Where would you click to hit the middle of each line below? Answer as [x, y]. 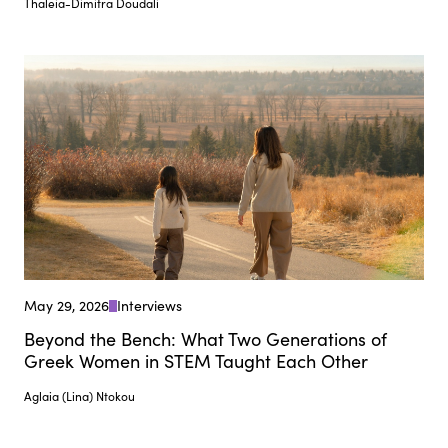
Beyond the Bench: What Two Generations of [205, 338]
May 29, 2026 [66, 305]
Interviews [149, 305]
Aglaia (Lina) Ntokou [79, 395]
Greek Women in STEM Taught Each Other [196, 360]
